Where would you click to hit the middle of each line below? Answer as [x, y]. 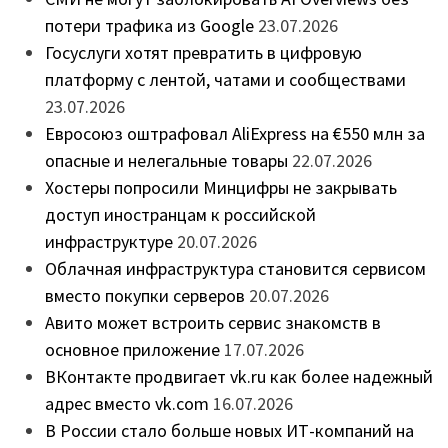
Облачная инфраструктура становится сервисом [235, 268]
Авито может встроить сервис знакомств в [212, 322]
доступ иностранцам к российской [180, 214]
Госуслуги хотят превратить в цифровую [203, 52]
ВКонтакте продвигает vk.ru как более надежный [238, 376]
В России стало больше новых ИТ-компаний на [229, 430]
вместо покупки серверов [144, 295]
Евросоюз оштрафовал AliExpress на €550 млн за [234, 133]
